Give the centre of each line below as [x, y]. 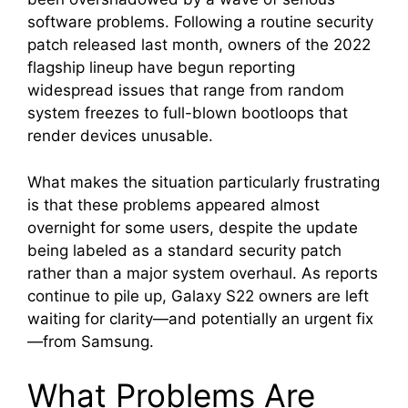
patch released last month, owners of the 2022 [199, 45]
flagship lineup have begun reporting [161, 68]
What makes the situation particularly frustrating [204, 182]
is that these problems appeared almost [173, 204]
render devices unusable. [120, 136]
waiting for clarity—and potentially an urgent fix [200, 318]
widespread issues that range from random [186, 91]
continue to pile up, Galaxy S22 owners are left [198, 296]
